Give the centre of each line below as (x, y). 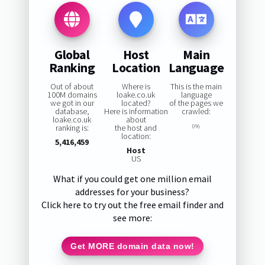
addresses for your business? (132, 192)
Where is (136, 87)
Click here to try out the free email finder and (132, 205)
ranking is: (72, 128)
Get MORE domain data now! (132, 246)
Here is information (136, 112)
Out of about (72, 87)
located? (136, 103)
